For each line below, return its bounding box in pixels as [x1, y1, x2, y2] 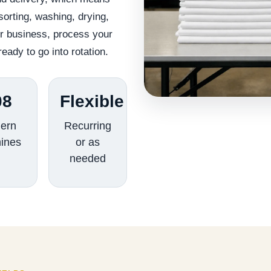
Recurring [64, 120, 111, 132]
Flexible [59, 92, 124, 111]
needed [69, 152, 106, 165]
